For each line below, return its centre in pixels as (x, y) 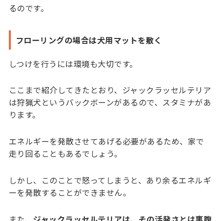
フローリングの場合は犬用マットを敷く (89, 40)
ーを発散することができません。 (70, 192)
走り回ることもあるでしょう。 (65, 154)
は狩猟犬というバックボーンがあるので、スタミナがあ (110, 102)
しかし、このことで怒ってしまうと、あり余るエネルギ (110, 180)
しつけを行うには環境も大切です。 (73, 63)
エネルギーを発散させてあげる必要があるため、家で (106, 141)
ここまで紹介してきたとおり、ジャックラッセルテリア (110, 90)
